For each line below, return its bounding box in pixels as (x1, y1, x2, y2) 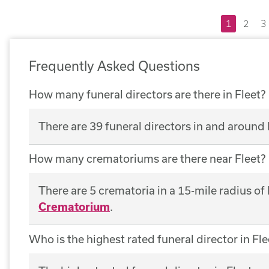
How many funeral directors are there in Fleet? (29, 87, 265, 101)
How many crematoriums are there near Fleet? (29, 151, 265, 165)
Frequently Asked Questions (29, 58, 200, 73)
